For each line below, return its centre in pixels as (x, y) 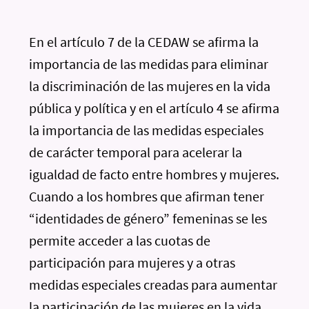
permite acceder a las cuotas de (120, 240)
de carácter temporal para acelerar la (136, 152)
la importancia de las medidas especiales (147, 130)
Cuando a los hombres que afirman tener (147, 196)
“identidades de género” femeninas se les (148, 218)
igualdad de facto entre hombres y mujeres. (154, 174)
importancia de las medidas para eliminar (149, 64)
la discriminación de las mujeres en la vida (150, 86)
